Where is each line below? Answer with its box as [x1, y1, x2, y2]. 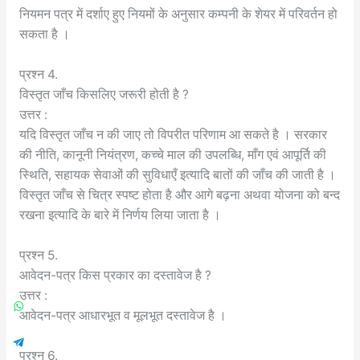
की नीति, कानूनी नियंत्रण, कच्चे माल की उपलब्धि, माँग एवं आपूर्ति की [18, 147, 326, 163]
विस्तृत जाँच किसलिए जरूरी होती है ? [18, 87, 189, 103]
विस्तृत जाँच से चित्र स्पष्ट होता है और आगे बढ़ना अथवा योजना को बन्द [18, 187, 340, 203]
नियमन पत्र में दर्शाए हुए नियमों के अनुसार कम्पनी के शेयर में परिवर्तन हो [18, 6, 337, 22]
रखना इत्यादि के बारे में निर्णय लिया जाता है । [18, 207, 221, 223]
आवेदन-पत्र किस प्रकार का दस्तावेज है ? [18, 267, 211, 283]
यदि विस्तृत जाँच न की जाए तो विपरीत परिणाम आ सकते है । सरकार [18, 127, 327, 143]
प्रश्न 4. [18, 67, 58, 83]
